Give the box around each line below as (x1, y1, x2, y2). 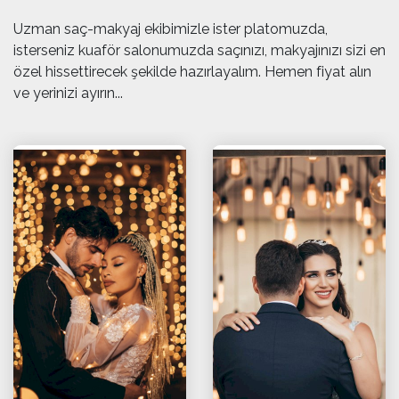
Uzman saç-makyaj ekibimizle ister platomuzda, (13, 20, 328, 37)
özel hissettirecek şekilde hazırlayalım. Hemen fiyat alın (13, 63, 371, 80)
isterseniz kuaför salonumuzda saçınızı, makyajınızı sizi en (13, 42, 386, 59)
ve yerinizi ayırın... (13, 85, 123, 102)
